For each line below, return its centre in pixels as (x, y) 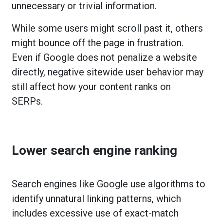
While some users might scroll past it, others (107, 28)
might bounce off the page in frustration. (98, 43)
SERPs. (28, 101)
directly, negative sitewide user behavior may (108, 72)
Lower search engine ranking (94, 150)
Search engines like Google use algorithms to (109, 184)
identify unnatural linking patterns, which (96, 198)
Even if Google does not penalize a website (104, 57)
